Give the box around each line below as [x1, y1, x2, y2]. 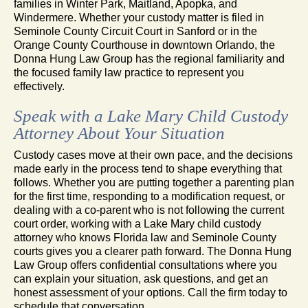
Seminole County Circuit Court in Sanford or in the [14, 25, 257, 37]
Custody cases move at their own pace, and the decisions [14, 148, 293, 161]
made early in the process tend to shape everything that [14, 162, 282, 175]
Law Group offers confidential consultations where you [14, 258, 277, 271]
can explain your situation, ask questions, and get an [14, 272, 268, 285]
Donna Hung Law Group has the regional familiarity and [14, 52, 285, 65]
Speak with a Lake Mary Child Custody [14, 106, 288, 125]
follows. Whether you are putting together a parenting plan [14, 176, 294, 188]
